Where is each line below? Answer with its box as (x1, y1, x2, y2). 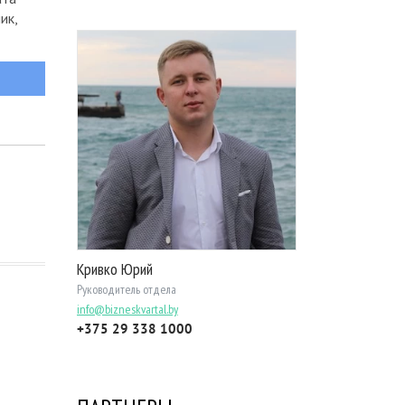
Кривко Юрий (76, 258, 153, 279)
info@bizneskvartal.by (76, 300, 178, 317)
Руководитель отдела (76, 280, 176, 297)
